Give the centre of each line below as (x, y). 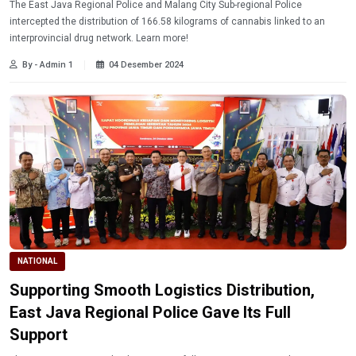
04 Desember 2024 (146, 64)
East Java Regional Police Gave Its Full (150, 313)
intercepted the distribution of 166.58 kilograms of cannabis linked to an (167, 21)
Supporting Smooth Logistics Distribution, (162, 290)
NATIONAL (37, 261)
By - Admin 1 (48, 64)
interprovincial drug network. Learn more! (162, 38)
